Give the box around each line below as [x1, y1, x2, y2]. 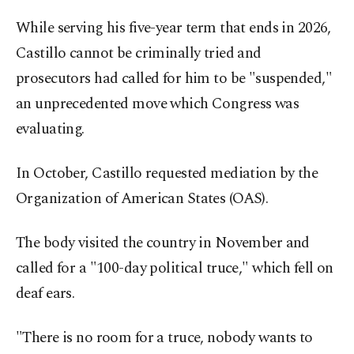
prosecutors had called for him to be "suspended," [16, 67, 333, 91]
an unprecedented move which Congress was [16, 92, 299, 116]
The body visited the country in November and [16, 232, 310, 255]
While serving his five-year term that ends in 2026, [16, 17, 331, 40]
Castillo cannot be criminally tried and [16, 42, 262, 66]
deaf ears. [16, 282, 75, 306]
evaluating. [16, 118, 85, 141]
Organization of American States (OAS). [16, 187, 269, 211]
